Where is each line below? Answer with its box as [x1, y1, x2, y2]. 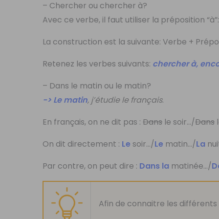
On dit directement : [43, 138, 122, 150]
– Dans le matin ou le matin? [43, 80, 152, 91]
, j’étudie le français [88, 94, 163, 106]
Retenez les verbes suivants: [43, 58, 153, 69]
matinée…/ [169, 160, 212, 172]
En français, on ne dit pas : [43, 116, 143, 128]
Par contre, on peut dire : [43, 160, 140, 172]
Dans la [139, 160, 170, 172]
